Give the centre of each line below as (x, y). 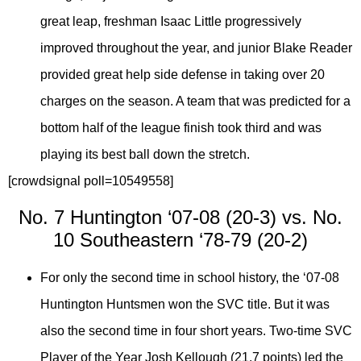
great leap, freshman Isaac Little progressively (171, 22)
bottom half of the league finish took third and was (181, 128)
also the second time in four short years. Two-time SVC (196, 330)
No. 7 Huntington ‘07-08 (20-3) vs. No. (180, 217)
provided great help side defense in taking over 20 (183, 75)
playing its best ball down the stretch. (145, 155)
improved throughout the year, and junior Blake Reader (196, 48)
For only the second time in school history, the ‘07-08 (190, 277)
